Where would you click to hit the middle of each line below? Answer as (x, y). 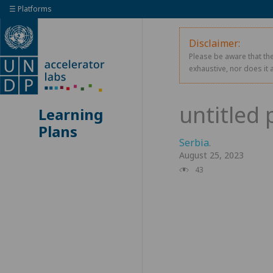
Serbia (194, 142)
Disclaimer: (214, 43)
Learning (71, 114)
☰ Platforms (30, 9)
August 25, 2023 (211, 155)
